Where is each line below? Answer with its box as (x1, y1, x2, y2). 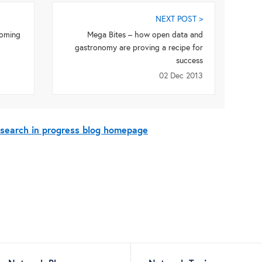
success (176, 57, 204, 65)
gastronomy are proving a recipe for (75, 44, 204, 53)
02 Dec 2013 (159, 72, 204, 81)
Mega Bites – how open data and (87, 31, 204, 40)
